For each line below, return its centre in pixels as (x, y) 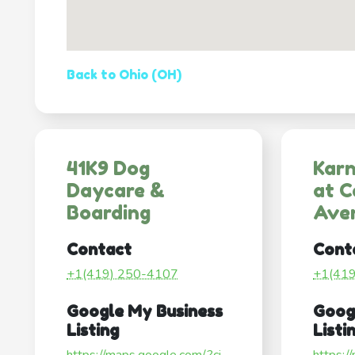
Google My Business (145, 312)
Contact (99, 250)
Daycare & (116, 191)
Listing (93, 331)
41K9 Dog (108, 169)
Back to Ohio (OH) (124, 75)
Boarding (109, 213)
